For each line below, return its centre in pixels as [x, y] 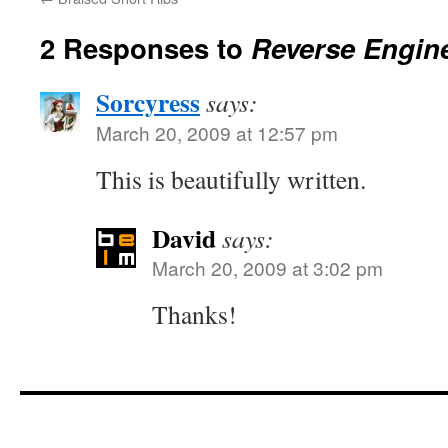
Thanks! [194, 314]
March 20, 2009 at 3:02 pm [267, 267]
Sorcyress [148, 102]
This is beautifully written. [231, 179]
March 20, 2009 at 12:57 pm [217, 132]
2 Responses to [145, 47]
